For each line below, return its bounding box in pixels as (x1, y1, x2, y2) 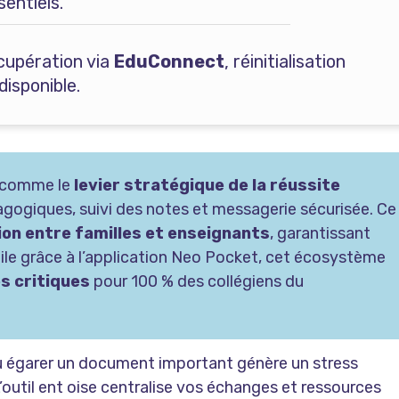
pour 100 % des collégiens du (90, 272, 304, 292)
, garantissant (270, 224, 370, 244)
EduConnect (113, 51, 224, 73)
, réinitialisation (224, 51, 346, 73)
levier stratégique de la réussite (74, 175, 340, 196)
